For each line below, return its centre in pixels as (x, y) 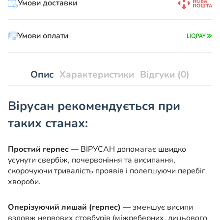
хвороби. (24, 182)
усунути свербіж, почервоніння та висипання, (92, 160)
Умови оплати (43, 36)
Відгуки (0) (165, 75)
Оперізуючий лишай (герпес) (64, 207)
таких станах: (48, 124)
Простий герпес (38, 150)
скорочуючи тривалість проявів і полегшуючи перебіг (107, 171)
